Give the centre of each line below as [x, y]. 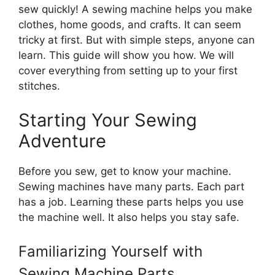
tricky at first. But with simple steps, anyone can [137, 40]
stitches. [39, 86]
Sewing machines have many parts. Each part [131, 186]
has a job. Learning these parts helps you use [131, 202]
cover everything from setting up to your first [128, 71]
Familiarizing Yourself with [110, 251]
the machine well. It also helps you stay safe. [129, 217]
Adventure [62, 141]
